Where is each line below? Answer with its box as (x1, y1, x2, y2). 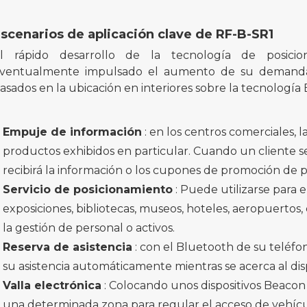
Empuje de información (3, 125, 143, 139)
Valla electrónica (3, 279, 102, 293)
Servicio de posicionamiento (3, 183, 173, 197)
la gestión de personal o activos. (3, 221, 175, 235)
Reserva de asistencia (3, 241, 133, 254)
